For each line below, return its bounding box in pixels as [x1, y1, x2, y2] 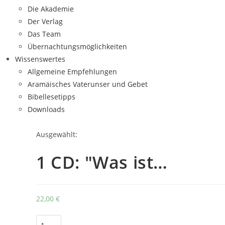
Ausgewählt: [36, 130, 77, 139]
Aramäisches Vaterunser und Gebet [28, 79, 148, 89]
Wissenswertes [15, 54, 65, 64]
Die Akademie [28, 4, 74, 14]
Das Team [28, 29, 61, 39]
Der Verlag [28, 17, 63, 26]
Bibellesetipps [28, 92, 75, 101]
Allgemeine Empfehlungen [28, 67, 117, 76]
